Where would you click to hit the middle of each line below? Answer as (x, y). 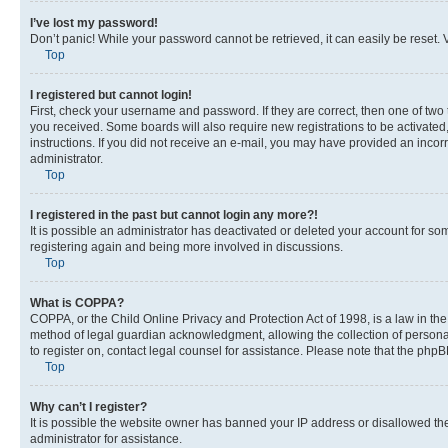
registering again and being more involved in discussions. (186, 246)
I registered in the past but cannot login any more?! (174, 214)
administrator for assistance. (106, 438)
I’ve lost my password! (94, 22)
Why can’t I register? (88, 406)
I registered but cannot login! (111, 94)
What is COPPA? (77, 302)
